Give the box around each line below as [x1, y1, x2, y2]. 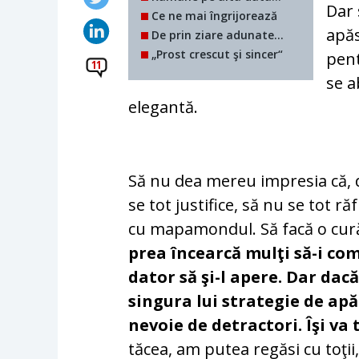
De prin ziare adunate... [148, 26, 284, 42]
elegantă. [128, 95, 199, 118]
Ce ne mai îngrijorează [148, 7, 278, 23]
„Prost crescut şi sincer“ [148, 46, 284, 62]
